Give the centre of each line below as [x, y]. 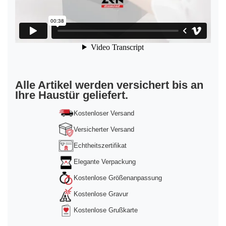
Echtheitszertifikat [100, 145]
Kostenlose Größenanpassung [118, 178]
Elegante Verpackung [105, 161]
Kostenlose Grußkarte [106, 210]
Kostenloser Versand [104, 113]
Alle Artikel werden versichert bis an [109, 85]
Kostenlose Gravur [101, 194]
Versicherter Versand [104, 129]
